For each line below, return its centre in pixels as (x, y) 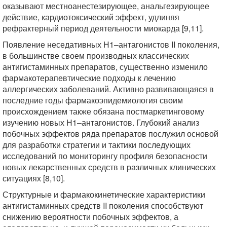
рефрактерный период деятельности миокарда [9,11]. (103, 28)
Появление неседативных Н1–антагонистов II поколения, (111, 44)
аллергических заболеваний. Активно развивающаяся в (108, 89)
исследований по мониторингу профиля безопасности (105, 156)
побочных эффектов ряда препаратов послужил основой (110, 134)
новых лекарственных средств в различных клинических (109, 167)
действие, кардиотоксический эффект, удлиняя (91, 17)
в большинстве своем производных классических (96, 55)
